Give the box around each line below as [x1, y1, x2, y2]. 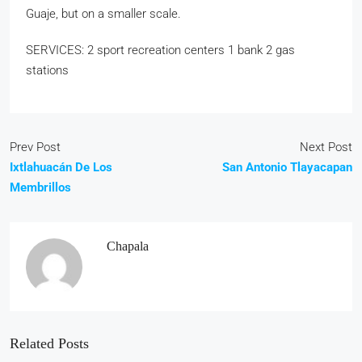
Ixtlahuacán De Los [10, 160, 112, 175]
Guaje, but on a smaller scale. [26, 6, 181, 21]
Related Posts [10, 335, 89, 351]
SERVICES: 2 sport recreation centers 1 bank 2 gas [26, 43, 295, 57]
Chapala [107, 239, 149, 253]
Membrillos [10, 180, 71, 195]
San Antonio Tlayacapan [222, 160, 352, 175]
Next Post [300, 140, 352, 154]
